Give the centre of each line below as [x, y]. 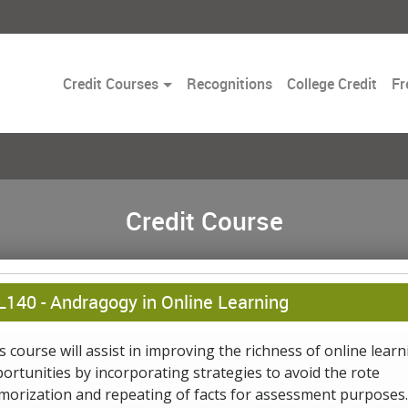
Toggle [179, 82]
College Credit [331, 83]
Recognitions [229, 83]
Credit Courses [111, 83]
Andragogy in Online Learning [167, 302]
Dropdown [192, 104]
